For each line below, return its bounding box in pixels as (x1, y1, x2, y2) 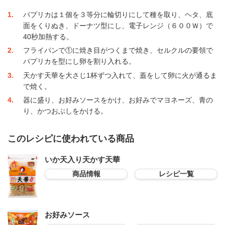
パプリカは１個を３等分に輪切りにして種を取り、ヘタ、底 (23, 10, 213, 19)
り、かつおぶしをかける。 (23, 107, 107, 116)
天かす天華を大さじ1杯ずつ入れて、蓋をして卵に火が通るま (23, 71, 217, 79)
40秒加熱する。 (23, 32, 73, 41)
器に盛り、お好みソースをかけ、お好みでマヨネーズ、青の (23, 96, 213, 104)
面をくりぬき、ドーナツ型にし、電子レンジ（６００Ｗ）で (23, 21, 213, 30)
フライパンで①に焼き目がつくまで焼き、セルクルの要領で (23, 46, 213, 55)
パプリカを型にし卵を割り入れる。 (23, 57, 136, 66)
